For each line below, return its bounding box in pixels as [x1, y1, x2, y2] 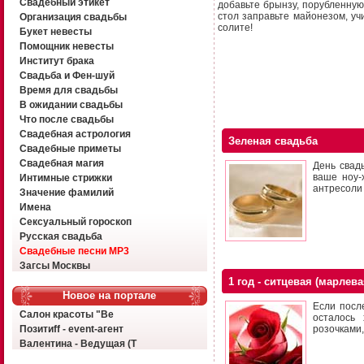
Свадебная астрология [19, 128, 131, 140]
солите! [218, 22, 253, 33]
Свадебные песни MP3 [19, 245, 129, 257]
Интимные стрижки [19, 172, 112, 184]
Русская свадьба [19, 231, 102, 242]
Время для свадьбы [19, 84, 118, 96]
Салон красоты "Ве [19, 309, 114, 320]
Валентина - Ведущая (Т [19, 338, 136, 349]
